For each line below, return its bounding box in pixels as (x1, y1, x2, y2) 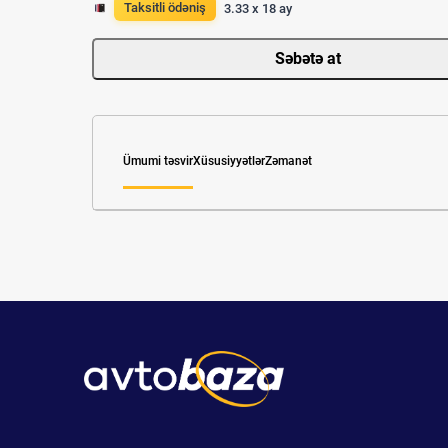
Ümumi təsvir (123, 154, 193, 169)
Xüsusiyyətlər (193, 154, 265, 169)
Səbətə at (275, 49, 341, 69)
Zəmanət (265, 154, 312, 169)
